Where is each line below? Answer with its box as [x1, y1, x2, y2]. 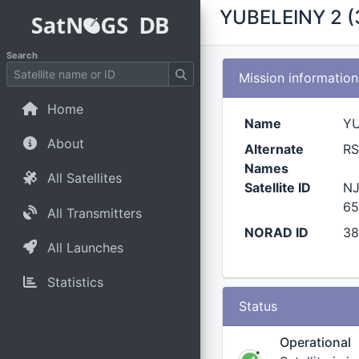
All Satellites [46, 170, 122, 187]
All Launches [46, 239, 123, 256]
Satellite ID [244, 179, 311, 196]
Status [238, 298, 277, 314]
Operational [280, 334, 351, 350]
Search [6, 50, 38, 61]
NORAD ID [244, 224, 309, 240]
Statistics [46, 273, 103, 290]
